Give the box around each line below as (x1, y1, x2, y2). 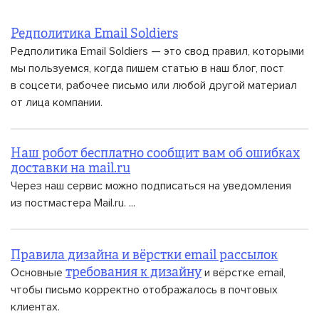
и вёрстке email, (202, 266, 286, 280)
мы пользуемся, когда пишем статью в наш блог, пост (11, 61, 284, 75)
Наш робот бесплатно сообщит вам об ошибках (11, 147, 300, 160)
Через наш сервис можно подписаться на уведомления (11, 179, 291, 193)
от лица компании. (11, 95, 103, 110)
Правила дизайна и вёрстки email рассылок (11, 249, 278, 262)
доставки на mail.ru (11, 162, 130, 175)
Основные (11, 266, 66, 280)
